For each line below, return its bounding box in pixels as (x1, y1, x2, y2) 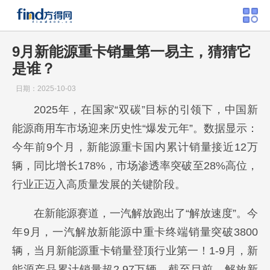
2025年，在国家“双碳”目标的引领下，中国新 (34, 104, 258, 116)
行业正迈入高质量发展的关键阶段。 (12, 178, 186, 190)
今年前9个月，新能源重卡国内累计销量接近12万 (12, 141, 258, 153)
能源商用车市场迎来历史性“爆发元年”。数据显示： (12, 122, 258, 134)
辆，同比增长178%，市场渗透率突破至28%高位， (12, 160, 258, 172)
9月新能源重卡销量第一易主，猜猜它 (12, 43, 251, 60)
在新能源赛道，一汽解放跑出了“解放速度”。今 (34, 207, 258, 219)
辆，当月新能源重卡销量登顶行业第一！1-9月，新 (12, 245, 258, 257)
